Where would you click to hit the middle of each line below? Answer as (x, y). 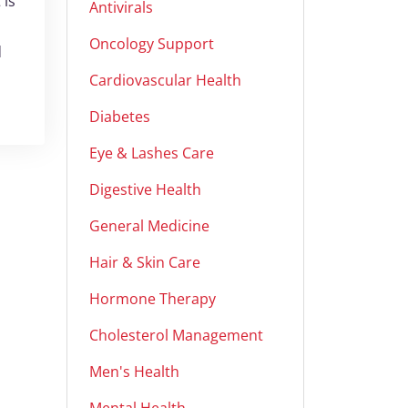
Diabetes (120, 117)
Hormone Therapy (153, 299)
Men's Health (134, 372)
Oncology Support (152, 44)
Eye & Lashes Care (152, 153)
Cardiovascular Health (165, 80)
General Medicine (149, 226)
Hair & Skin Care (145, 262)
